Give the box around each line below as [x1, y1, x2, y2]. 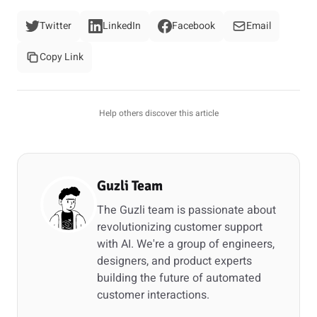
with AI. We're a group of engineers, [97, 236, 275, 253]
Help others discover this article [98, 107, 219, 120]
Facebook [172, 18, 215, 33]
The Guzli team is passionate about [97, 202, 276, 219]
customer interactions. [97, 287, 209, 304]
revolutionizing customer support [97, 219, 263, 236]
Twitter [40, 18, 71, 33]
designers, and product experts [97, 253, 252, 270]
